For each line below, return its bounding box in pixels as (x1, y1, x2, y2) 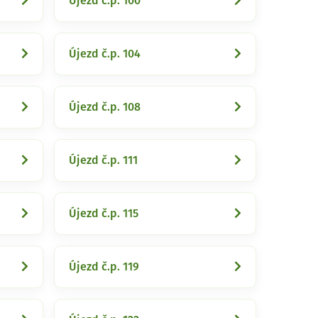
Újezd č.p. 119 (69, 261, 139, 273)
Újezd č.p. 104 (69, 48, 141, 60)
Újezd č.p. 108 (69, 102, 141, 113)
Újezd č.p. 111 (69, 155, 138, 166)
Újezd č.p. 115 (69, 208, 138, 219)
